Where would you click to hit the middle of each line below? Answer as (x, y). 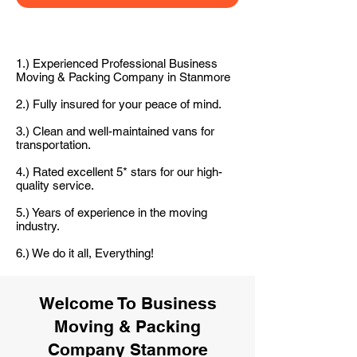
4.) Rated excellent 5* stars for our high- (119, 172)
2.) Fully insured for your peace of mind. (119, 104)
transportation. (53, 145)
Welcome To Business (127, 303)
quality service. (55, 185)
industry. (38, 226)
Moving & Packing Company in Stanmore (123, 77)
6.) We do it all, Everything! (85, 253)
